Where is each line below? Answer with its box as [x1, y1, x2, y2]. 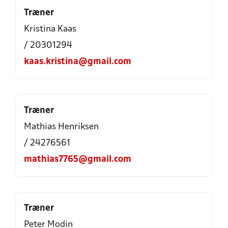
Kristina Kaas [24, 25, 76, 34]
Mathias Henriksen [24, 123, 99, 131]
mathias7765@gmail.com [24, 155, 131, 164]
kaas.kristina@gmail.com [24, 58, 131, 66]
